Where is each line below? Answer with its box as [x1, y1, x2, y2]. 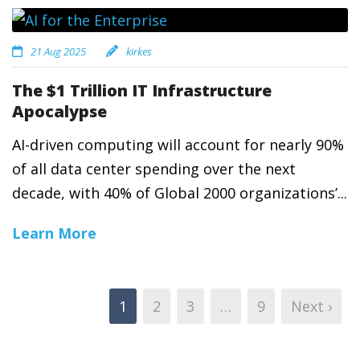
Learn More [12, 223, 96, 243]
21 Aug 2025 [31, 44, 86, 59]
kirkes [126, 44, 152, 59]
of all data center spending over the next [12, 159, 296, 178]
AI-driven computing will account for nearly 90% [12, 135, 344, 154]
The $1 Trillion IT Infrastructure [12, 80, 272, 101]
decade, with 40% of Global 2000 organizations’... [12, 183, 347, 202]
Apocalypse [12, 100, 107, 122]
